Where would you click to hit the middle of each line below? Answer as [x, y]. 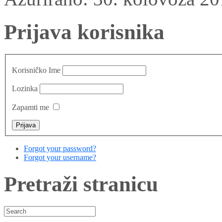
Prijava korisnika [84, 32]
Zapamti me [30, 108]
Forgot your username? [60, 158]
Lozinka [25, 89]
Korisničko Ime [36, 70]
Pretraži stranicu [81, 184]
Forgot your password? [60, 149]
